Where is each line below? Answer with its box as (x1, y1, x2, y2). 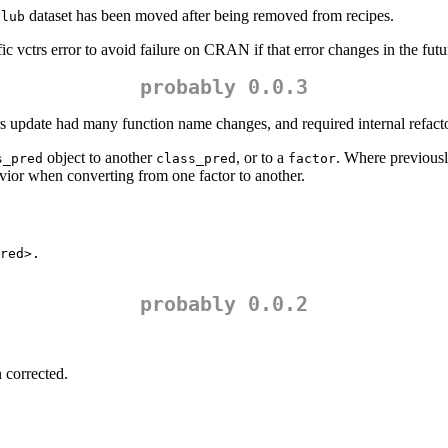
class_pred (156, 151, 236, 167)
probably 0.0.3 (140, 75, 308, 100)
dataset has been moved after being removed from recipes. (25, 7, 394, 25)
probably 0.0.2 (140, 292, 308, 317)
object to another (43, 149, 156, 167)
